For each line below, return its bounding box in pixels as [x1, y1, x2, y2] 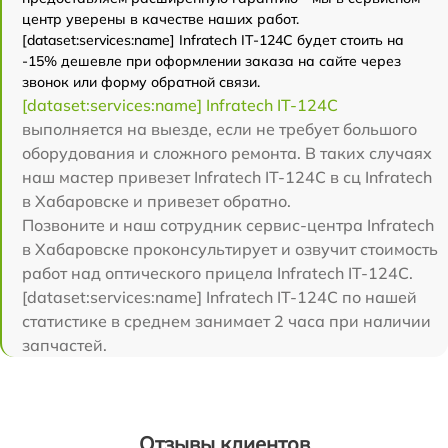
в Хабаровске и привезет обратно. [22, 191, 291, 212]
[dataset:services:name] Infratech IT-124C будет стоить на [22, 31, 404, 50]
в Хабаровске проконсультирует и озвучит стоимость [22, 239, 438, 260]
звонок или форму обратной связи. [22, 73, 260, 92]
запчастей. [22, 335, 107, 356]
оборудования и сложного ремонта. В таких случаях [22, 143, 432, 164]
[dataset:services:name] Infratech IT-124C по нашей [22, 287, 417, 308]
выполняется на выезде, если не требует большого [22, 119, 417, 140]
